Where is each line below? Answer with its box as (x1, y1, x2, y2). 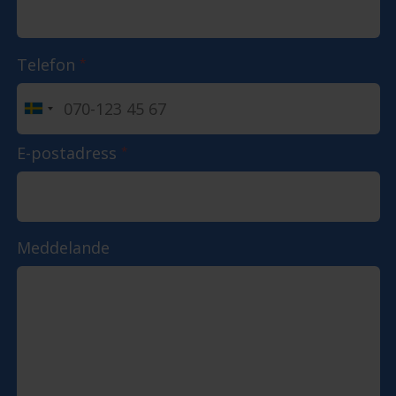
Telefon (16, 54, 80, 76)
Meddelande (16, 237, 110, 259)
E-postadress (16, 141, 121, 164)
